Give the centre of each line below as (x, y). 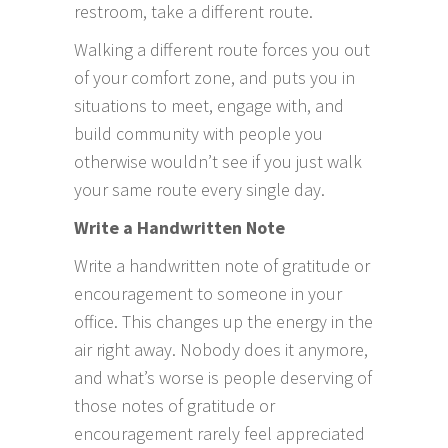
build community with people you (198, 133)
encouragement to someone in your (208, 293)
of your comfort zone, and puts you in (214, 77)
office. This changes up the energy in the (223, 321)
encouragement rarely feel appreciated (219, 433)
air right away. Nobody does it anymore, (221, 349)
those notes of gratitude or (174, 405)
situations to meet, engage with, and (209, 105)
